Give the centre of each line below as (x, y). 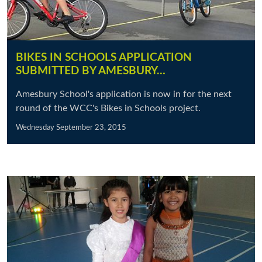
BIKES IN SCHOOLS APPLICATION (104, 58)
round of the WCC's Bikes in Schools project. (108, 108)
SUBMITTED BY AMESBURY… (91, 71)
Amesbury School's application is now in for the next (124, 94)
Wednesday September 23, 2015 (71, 127)
